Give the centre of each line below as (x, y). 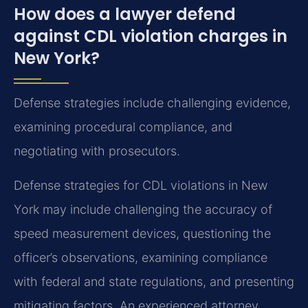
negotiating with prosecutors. (97, 151)
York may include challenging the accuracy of (143, 209)
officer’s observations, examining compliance (141, 257)
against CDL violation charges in (151, 36)
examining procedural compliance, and (123, 127)
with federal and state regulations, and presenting (154, 281)
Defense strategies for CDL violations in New (141, 185)
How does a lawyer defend (125, 14)
